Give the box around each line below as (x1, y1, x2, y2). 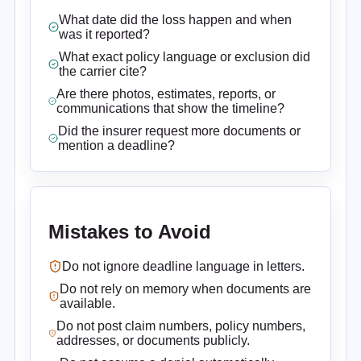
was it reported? (59, 27, 151, 41)
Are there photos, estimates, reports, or (56, 86, 276, 101)
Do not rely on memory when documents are (59, 281, 311, 296)
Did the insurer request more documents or (57, 123, 301, 138)
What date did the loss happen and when (59, 12, 293, 27)
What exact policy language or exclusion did (58, 49, 310, 64)
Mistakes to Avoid (48, 220, 211, 243)
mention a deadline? (57, 138, 175, 152)
